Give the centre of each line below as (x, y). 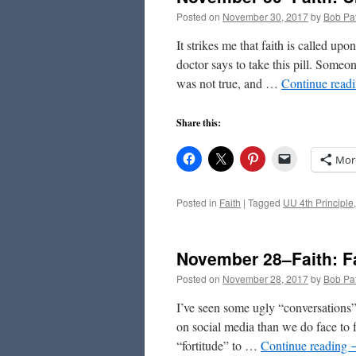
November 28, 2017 (265, 279)
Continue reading (306, 345)
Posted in (197, 202)
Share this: (199, 123)
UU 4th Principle (318, 202)
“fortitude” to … (219, 345)
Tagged (264, 202)
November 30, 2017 (265, 16)
